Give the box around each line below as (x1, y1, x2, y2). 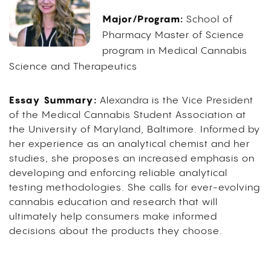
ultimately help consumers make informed (9, 212, 217, 223)
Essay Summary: (9, 94, 97, 106)
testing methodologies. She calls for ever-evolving (9, 183, 260, 194)
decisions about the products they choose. (9, 226, 226, 237)
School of (186, 15, 233, 25)
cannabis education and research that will (9, 197, 218, 208)
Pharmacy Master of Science (102, 30, 244, 41)
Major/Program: (102, 13, 186, 25)
